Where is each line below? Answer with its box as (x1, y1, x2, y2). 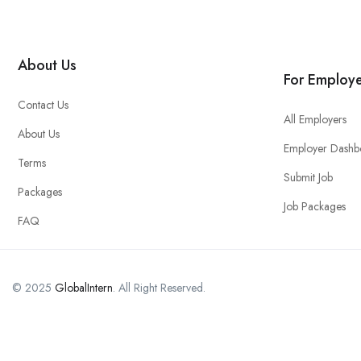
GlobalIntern (55, 279, 113, 296)
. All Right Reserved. (113, 279, 205, 296)
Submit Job (284, 168, 333, 185)
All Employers (284, 110, 346, 127)
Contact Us (18, 96, 68, 113)
